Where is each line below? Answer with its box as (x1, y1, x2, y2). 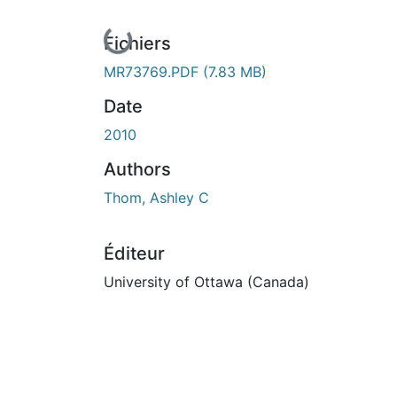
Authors (104, 158, 171, 180)
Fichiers (104, 32, 171, 54)
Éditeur (104, 242, 165, 264)
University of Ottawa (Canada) (104, 272, 309, 291)
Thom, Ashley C (104, 188, 209, 206)
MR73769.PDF (104, 62, 203, 81)
